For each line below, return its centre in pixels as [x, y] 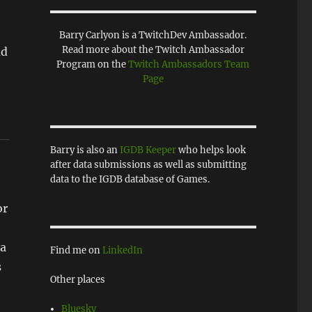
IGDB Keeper [148, 150]
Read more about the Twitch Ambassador [153, 49]
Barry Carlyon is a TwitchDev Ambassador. [153, 35]
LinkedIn [122, 250]
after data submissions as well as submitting [148, 164]
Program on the [93, 64]
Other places [77, 279]
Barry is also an [85, 150]
